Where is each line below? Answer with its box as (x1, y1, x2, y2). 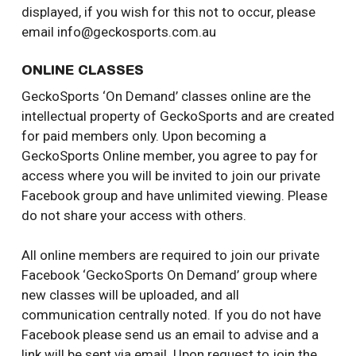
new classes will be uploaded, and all (21, 287, 239, 304)
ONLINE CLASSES (21, 64, 144, 78)
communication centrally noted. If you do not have (21, 307, 321, 323)
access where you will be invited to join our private (21, 167, 320, 184)
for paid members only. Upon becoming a (21, 127, 266, 144)
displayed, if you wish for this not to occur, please (21, 4, 315, 21)
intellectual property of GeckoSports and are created (21, 107, 335, 124)
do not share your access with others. (21, 207, 246, 223)
